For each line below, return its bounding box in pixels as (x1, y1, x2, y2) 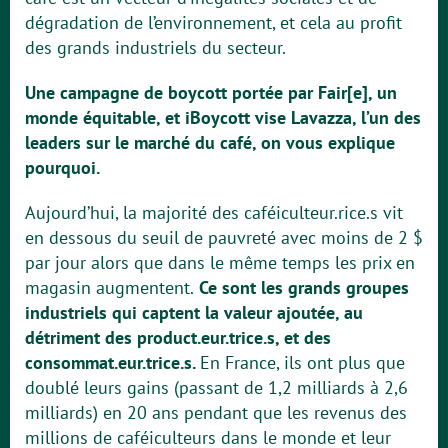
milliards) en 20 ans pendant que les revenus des (25, 401, 407, 424)
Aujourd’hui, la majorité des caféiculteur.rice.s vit (25, 201, 403, 224)
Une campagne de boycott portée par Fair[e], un (25, 81, 397, 104)
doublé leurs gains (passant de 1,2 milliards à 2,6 (25, 376, 408, 399)
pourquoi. (25, 156, 100, 179)
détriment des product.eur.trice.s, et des (25, 326, 331, 349)
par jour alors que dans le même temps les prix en (25, 251, 415, 274)
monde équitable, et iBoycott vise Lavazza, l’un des (25, 106, 421, 129)
